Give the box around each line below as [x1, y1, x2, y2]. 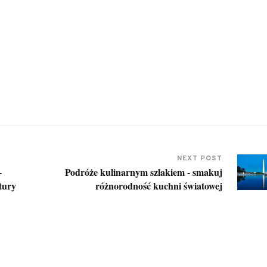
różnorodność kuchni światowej [95, 178, 223, 193]
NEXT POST [177, 153, 223, 163]
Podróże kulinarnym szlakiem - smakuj [65, 164, 223, 179]
